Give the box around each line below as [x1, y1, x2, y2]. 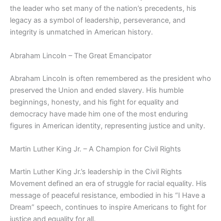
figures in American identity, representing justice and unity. [10, 121, 205, 130]
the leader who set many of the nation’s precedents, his [10, 4, 196, 13]
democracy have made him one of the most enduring [10, 109, 188, 118]
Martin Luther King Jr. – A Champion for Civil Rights [10, 144, 181, 153]
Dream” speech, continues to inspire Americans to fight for [10, 202, 206, 212]
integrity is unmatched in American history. [10, 28, 153, 37]
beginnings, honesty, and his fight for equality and [10, 97, 179, 107]
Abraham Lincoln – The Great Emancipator [10, 51, 151, 60]
